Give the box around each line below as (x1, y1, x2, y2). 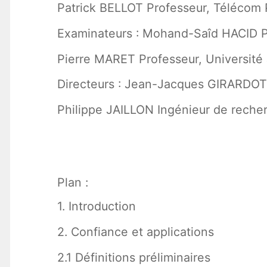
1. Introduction (57, 199, 136, 214)
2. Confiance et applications (57, 225, 214, 240)
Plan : (57, 175, 88, 190)
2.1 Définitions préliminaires (57, 250, 210, 265)
